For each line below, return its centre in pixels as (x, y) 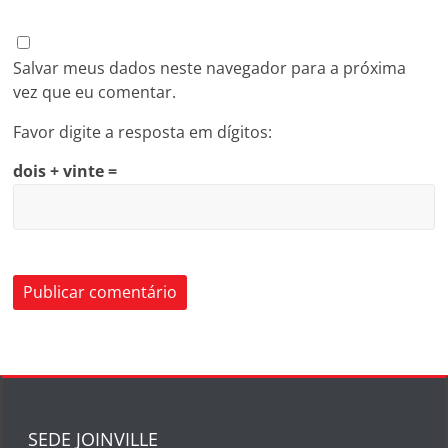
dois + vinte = (65, 171)
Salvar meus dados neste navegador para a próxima (210, 68)
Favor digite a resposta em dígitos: (143, 132)
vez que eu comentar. (95, 92)
